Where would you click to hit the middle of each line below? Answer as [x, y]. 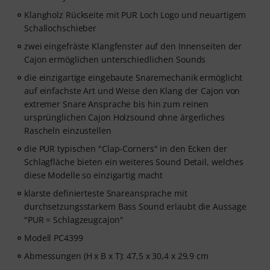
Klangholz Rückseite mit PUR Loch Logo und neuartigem [135, 15]
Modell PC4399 [54, 238]
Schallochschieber [61, 28]
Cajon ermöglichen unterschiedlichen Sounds [115, 60]
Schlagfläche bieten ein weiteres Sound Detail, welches [134, 162]
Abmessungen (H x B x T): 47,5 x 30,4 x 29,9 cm [116, 256]
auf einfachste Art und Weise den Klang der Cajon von [132, 91]
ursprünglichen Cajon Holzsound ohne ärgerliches [124, 118]
